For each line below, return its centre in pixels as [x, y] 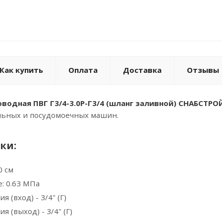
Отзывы [203, 70]
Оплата [83, 70]
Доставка [142, 70]
